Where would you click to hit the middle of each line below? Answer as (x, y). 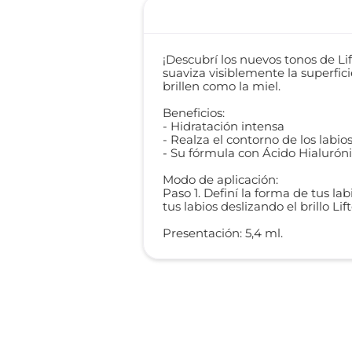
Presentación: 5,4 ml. (223, 233)
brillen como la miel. (222, 86)
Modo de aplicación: (221, 180)
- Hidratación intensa (224, 126)
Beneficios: (194, 113)
